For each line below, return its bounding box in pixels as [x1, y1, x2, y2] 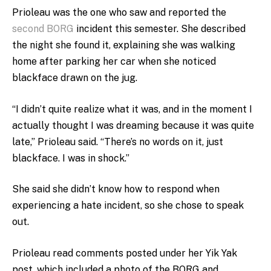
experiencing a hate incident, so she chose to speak [12, 200, 244, 212]
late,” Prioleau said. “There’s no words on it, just [12, 135, 223, 148]
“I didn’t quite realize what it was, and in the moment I [12, 103, 252, 115]
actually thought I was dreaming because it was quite [12, 119, 254, 131]
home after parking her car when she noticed [12, 55, 216, 67]
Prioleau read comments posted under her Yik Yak [12, 247, 237, 259]
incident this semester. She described [74, 22, 246, 34]
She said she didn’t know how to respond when [12, 183, 220, 195]
